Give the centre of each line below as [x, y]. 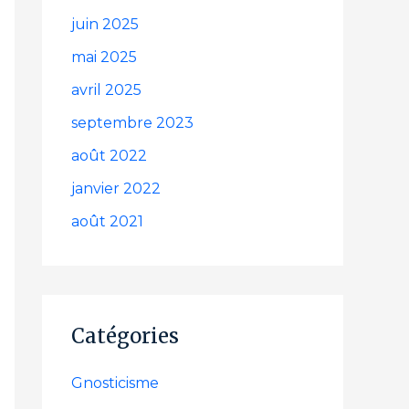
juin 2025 [105, 24]
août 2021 [107, 221]
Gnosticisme [115, 383]
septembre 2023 [132, 123]
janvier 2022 [116, 189]
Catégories [125, 336]
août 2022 [109, 156]
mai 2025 [104, 57]
